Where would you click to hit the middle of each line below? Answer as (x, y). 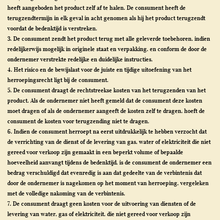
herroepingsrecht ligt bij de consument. (58, 80)
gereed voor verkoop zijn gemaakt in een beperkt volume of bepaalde (95, 152)
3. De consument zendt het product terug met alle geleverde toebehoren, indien (109, 39)
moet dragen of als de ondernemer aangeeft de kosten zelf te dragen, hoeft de (106, 111)
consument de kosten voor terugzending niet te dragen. (78, 121)
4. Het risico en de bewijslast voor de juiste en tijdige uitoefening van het (99, 69)
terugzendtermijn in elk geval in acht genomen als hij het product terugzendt (106, 18)
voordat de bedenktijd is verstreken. (52, 28)
